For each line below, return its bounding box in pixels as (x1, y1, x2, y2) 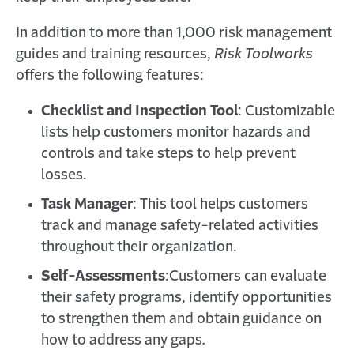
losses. (41, 168, 87, 183)
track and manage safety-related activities (41, 219, 318, 233)
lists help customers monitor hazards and (41, 126, 311, 140)
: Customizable (238, 104, 335, 119)
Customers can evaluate (169, 269, 326, 284)
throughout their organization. (41, 240, 237, 254)
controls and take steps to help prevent (41, 147, 296, 161)
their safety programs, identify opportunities (41, 291, 332, 305)
